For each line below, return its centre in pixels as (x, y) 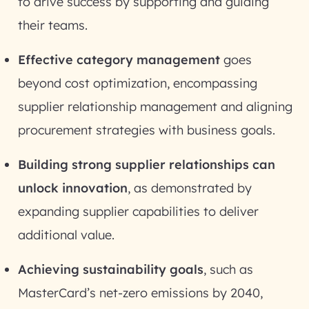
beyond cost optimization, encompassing (138, 83)
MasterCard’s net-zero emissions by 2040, (140, 293)
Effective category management (119, 60)
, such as (228, 269)
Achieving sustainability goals (111, 269)
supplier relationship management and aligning (155, 107)
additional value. (66, 235)
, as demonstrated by (190, 188)
